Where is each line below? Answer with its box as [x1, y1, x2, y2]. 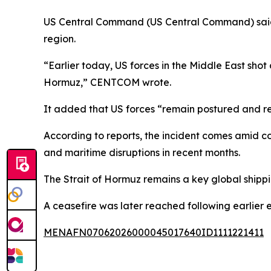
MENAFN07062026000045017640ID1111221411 [44, 226, 264, 238]
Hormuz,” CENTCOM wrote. [44, 76, 171, 88]
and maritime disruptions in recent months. [44, 146, 240, 158]
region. [44, 33, 76, 45]
